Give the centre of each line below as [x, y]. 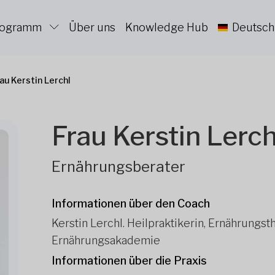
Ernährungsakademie [106, 240]
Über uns [92, 27]
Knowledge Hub [167, 27]
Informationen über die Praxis [129, 261]
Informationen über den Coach [131, 203]
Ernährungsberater [118, 167]
